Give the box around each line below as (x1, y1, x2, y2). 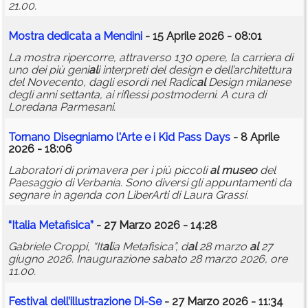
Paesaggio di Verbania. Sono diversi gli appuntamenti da (8, 176, 291, 190)
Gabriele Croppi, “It (8, 240, 102, 254)
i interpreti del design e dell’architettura (98, 63, 291, 77)
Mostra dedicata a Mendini (8, 30, 142, 43)
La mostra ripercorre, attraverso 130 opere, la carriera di (8, 51, 293, 65)
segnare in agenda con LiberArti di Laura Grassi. (8, 188, 248, 202)
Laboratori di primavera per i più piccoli (8, 164, 210, 177)
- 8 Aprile (230, 131, 279, 144)
